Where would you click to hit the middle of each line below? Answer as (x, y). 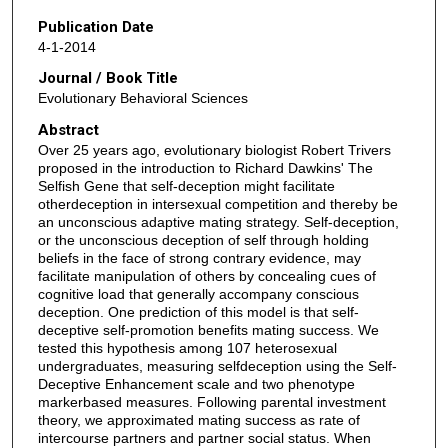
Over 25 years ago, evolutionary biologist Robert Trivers (214, 149)
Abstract (68, 129)
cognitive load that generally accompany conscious (198, 293)
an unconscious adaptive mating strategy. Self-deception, (218, 221)
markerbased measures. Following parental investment (211, 401)
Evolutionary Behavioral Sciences (142, 98)
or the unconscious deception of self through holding (203, 239)
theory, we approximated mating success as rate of (198, 419)
